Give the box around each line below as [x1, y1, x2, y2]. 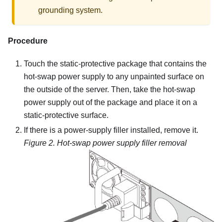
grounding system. [38, 5, 103, 14]
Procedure [8, 36, 48, 45]
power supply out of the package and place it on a [24, 98, 197, 107]
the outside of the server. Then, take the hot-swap [24, 85, 195, 94]
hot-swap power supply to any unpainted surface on [24, 72, 204, 81]
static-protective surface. [24, 111, 109, 119]
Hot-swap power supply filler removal [57, 138, 187, 147]
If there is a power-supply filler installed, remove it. [24, 125, 198, 134]
